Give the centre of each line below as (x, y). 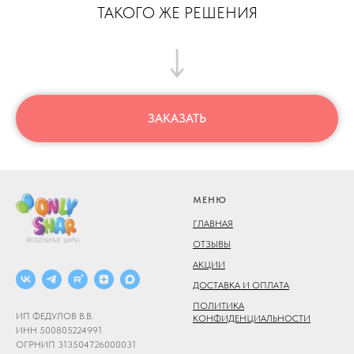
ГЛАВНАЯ (213, 223)
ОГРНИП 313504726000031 (76, 345)
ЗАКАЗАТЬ (177, 118)
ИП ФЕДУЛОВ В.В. (55, 316)
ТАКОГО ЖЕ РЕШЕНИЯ (177, 13)
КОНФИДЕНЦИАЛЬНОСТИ (252, 318)
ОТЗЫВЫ (212, 244)
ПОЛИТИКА (218, 305)
